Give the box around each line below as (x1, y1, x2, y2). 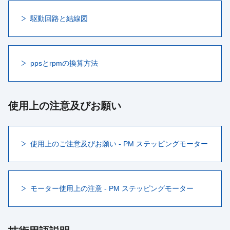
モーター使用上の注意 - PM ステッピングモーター (30, 184, 194, 193)
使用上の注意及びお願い (8, 100, 121, 111)
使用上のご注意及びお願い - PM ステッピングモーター (30, 140, 208, 148)
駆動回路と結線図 (30, 14, 88, 23)
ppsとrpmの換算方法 (30, 59, 98, 67)
